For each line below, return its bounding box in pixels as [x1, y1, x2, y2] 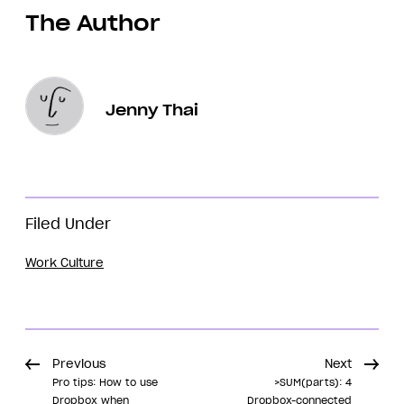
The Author [25, 9, 161, 38]
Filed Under [25, 215, 111, 234]
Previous [52, 356, 106, 372]
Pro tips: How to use [52, 376, 158, 390]
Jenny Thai [106, 99, 198, 120]
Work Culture [25, 255, 104, 271]
